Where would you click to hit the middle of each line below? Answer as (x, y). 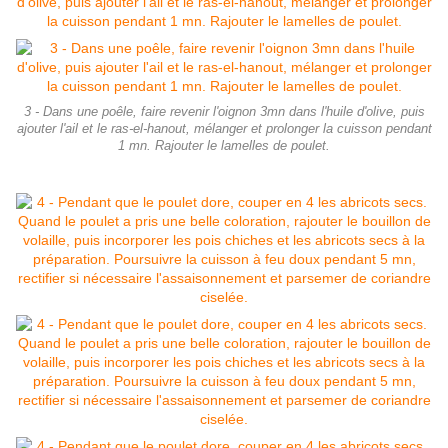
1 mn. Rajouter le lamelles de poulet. (224, 146)
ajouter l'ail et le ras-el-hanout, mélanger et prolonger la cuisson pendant (224, 129)
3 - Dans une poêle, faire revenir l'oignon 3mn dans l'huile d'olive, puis (224, 112)
